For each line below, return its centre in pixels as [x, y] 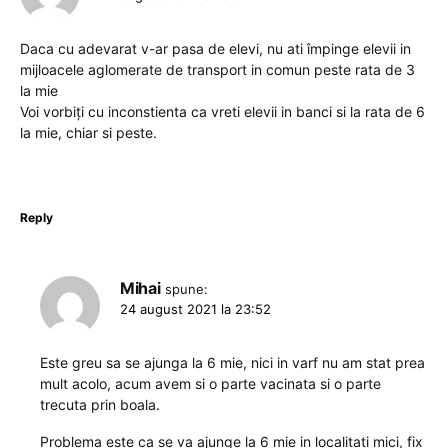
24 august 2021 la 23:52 [195, 308]
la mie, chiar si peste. [88, 132]
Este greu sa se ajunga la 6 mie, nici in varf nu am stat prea [232, 362]
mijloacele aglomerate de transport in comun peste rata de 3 [217, 69]
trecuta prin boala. [100, 404]
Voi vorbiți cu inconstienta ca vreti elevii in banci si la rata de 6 [222, 111]
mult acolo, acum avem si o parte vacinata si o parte [210, 383]
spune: [187, 288]
